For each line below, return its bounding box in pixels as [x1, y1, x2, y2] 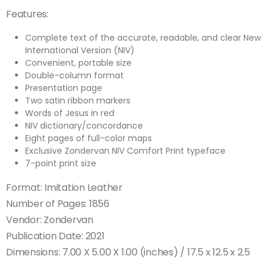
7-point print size [25, 157, 96, 170]
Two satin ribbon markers [25, 95, 130, 107]
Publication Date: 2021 [6, 229, 105, 243]
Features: [6, 7, 48, 22]
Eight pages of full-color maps [25, 132, 152, 145]
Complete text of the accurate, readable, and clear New [25, 32, 261, 44]
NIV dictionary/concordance [25, 120, 143, 132]
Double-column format [25, 69, 124, 82]
